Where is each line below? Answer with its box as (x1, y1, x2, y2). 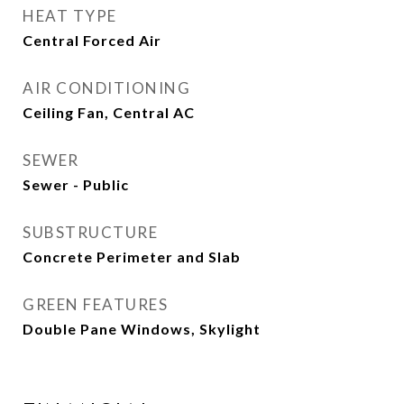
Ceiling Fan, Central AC (23, 104, 195, 121)
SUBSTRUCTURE (23, 223, 158, 242)
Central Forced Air (23, 32, 161, 49)
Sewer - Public (23, 176, 129, 193)
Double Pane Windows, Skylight (23, 320, 261, 337)
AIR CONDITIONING (23, 78, 190, 97)
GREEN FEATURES (23, 295, 168, 314)
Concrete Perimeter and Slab (23, 248, 241, 265)
